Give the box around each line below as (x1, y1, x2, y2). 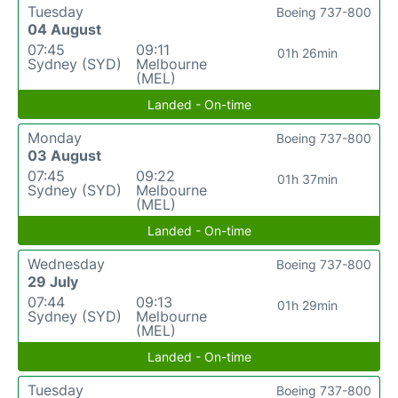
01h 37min (276, 171, 338, 187)
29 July (28, 272, 78, 291)
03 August (28, 146, 101, 164)
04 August (28, 20, 101, 38)
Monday (28, 128, 82, 147)
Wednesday (28, 254, 105, 273)
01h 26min (276, 44, 338, 60)
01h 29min (276, 297, 338, 313)
